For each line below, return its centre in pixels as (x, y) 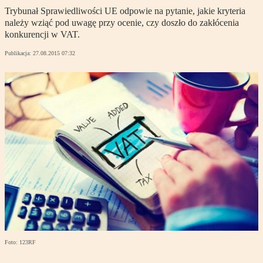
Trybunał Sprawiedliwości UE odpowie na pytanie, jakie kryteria (125, 11)
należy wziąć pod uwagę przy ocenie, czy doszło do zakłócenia (122, 23)
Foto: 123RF (20, 242)
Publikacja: (19, 53)
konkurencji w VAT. (42, 35)
